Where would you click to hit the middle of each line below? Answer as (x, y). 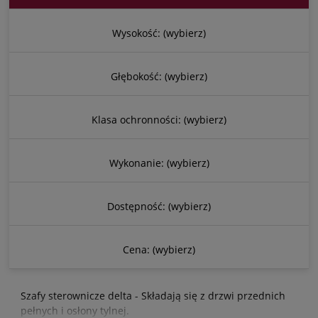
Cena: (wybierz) (159, 249)
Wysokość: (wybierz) (159, 33)
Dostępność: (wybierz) (159, 206)
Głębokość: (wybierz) (159, 76)
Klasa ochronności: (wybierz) (159, 119)
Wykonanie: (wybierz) (159, 163)
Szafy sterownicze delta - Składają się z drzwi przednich (153, 296)
